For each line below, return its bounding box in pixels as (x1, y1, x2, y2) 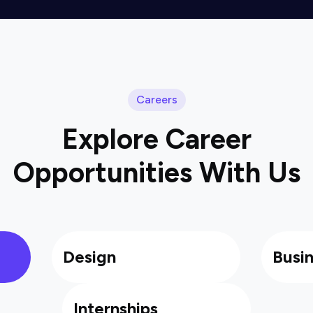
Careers (136, 93, 177, 106)
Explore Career (61, 122, 252, 156)
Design (63, 247, 116, 267)
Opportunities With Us (13, 156, 300, 189)
